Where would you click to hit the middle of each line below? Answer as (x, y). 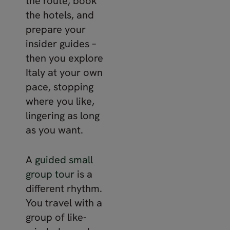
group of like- (56, 217)
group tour (50, 174)
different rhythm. (64, 188)
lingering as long (63, 115)
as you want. (54, 130)
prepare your (56, 29)
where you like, (60, 101)
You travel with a (64, 203)
